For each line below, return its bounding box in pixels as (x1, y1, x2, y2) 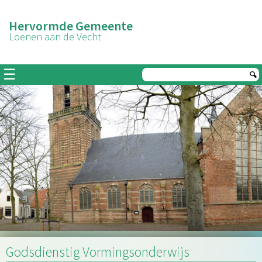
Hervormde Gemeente (9, 18, 133, 34)
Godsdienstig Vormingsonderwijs (6, 243, 189, 261)
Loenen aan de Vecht (9, 30, 101, 43)
